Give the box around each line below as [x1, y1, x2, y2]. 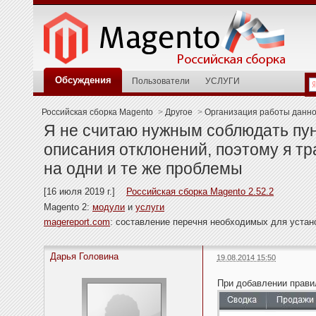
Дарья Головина [50, 251, 119, 262]
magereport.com [44, 217, 110, 228]
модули [92, 201, 125, 212]
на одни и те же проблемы [44, 159, 243, 178]
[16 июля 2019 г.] [44, 186, 126, 197]
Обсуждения [55, 75, 111, 85]
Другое [164, 107, 193, 116]
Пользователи [132, 76, 190, 85]
